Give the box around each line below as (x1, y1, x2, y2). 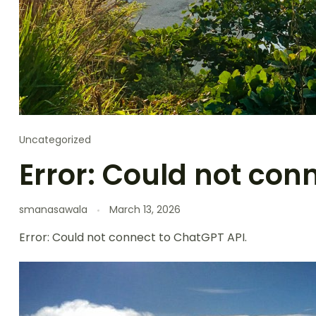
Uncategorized (19, 133, 91, 147)
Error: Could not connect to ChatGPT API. (19, 229, 247, 246)
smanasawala (19, 202, 87, 217)
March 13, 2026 (109, 202, 181, 217)
